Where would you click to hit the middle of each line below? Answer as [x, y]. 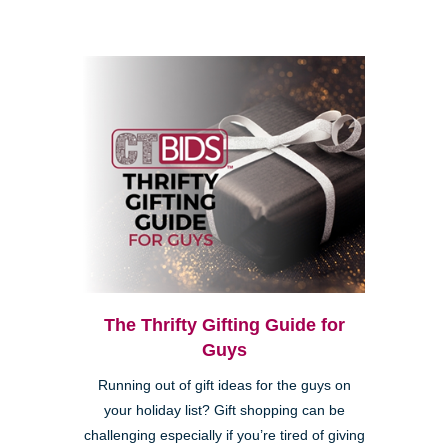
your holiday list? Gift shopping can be [224, 410]
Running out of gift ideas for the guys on [224, 385]
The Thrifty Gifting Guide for [224, 324]
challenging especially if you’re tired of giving [224, 435]
